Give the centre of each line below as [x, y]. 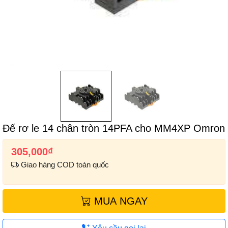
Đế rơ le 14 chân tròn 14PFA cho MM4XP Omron [114, 128]
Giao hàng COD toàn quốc [64, 165]
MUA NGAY [119, 201]
